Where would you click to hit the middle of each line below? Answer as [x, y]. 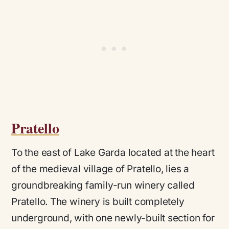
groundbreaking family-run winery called [103, 186]
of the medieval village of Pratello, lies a [100, 169]
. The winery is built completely [115, 202]
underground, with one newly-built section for [113, 218]
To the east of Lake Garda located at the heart [113, 153]
